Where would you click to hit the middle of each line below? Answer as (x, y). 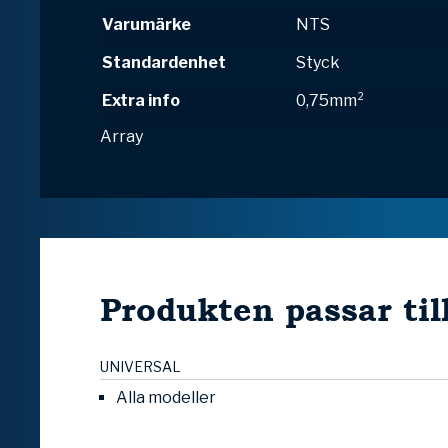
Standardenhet (164, 63)
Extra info (141, 101)
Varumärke (146, 25)
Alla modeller (166, 398)
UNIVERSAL (140, 367)
